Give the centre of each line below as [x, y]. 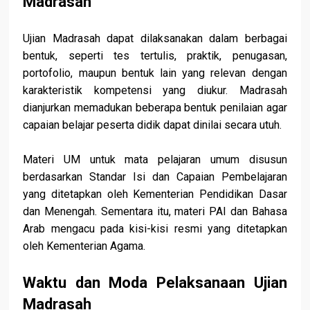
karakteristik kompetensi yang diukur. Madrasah [155, 90]
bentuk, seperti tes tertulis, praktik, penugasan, [155, 55]
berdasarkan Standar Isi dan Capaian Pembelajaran [155, 176]
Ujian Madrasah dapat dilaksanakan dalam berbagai [155, 38]
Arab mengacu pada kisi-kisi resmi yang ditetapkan [155, 228]
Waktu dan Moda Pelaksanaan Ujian [155, 282]
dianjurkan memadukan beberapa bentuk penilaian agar [155, 107]
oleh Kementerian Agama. [84, 246]
